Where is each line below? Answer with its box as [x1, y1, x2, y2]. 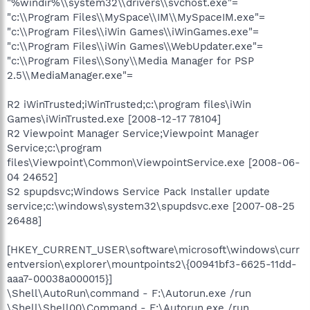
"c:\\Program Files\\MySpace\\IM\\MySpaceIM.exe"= [7, 10, 265, 24]
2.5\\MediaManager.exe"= [7, 69, 133, 82]
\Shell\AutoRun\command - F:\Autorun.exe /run [7, 286, 251, 300]
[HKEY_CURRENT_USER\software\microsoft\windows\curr [7, 243, 300, 256]
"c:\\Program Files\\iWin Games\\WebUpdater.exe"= [7, 39, 263, 53]
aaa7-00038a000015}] [7, 272, 112, 285]
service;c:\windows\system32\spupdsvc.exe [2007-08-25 [7, 199, 295, 212]
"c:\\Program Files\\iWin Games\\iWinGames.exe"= [7, 25, 259, 38]
